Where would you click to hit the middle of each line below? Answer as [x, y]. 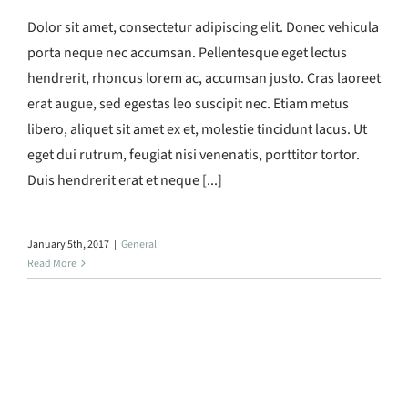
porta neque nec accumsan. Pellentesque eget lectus [187, 52]
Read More [52, 263]
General [139, 244]
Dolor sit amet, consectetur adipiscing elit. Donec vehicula [203, 27]
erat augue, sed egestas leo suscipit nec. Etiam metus [188, 103]
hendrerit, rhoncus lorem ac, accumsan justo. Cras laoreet [204, 78]
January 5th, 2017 [68, 244]
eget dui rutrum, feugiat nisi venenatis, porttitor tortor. [194, 154]
